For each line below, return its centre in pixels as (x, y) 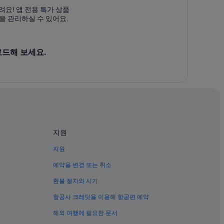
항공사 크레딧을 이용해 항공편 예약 (101, 197)
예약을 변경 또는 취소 (82, 165)
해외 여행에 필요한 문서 (85, 213)
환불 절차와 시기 (75, 181)
